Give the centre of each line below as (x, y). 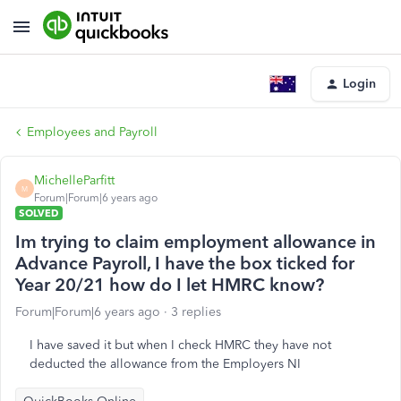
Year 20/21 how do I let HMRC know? (170, 285)
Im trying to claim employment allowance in (196, 242)
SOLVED (39, 213)
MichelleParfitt (74, 180)
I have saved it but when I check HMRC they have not (180, 345)
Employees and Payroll (92, 132)
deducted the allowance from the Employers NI (165, 364)
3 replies (196, 312)
